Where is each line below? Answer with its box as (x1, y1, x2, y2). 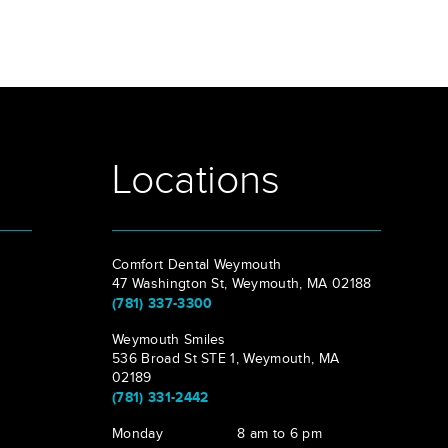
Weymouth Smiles (112, 332, 226, 348)
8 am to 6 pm (237, 426, 322, 442)
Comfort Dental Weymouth (112, 257, 282, 273)
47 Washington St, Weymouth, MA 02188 (112, 276, 372, 292)
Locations (112, 157, 281, 205)
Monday (112, 426, 163, 442)
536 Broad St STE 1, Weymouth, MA (112, 351, 340, 367)
